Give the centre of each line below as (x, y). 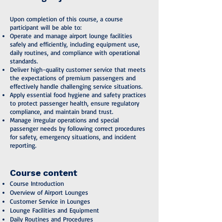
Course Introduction (37, 183)
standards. (24, 61)
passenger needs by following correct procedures (78, 128)
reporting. (23, 145)
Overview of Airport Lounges (49, 192)
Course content (44, 173)
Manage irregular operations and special (64, 120)
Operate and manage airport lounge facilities (71, 36)
